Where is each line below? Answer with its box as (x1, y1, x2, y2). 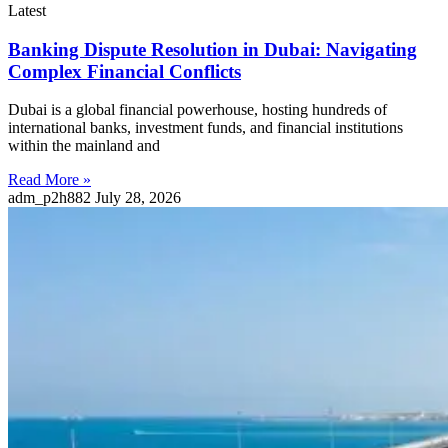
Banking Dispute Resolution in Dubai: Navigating (8, 38, 417, 60)
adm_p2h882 (8, 189, 95, 207)
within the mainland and (8, 137, 160, 155)
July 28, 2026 (95, 189, 181, 207)
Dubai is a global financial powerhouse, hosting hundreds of (8, 101, 387, 119)
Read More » (8, 171, 91, 189)
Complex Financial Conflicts (8, 60, 241, 82)
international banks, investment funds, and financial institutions (8, 119, 403, 137)
